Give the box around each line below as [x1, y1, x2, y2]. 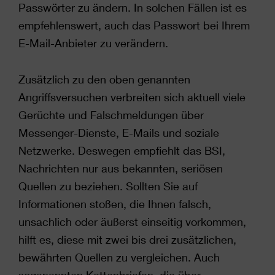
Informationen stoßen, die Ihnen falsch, [18, 197, 211, 211]
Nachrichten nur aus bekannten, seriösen [18, 161, 223, 175]
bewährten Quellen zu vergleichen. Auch [18, 250, 220, 264]
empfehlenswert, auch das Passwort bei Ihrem [18, 18, 250, 32]
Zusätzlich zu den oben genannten [18, 72, 190, 86]
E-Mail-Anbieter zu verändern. [18, 36, 168, 50]
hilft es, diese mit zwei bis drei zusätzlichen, [18, 233, 236, 246]
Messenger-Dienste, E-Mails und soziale [18, 126, 219, 139]
